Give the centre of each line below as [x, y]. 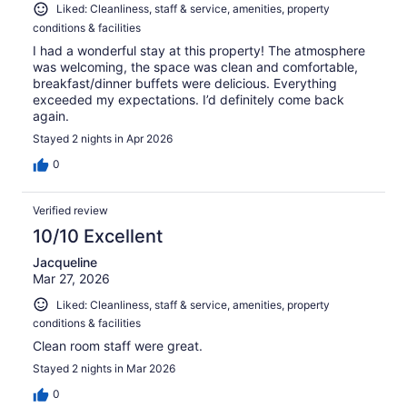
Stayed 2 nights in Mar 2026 [104, 369]
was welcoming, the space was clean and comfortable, [195, 66]
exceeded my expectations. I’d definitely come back [189, 99]
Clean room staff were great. [118, 346]
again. [51, 115]
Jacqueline [65, 262]
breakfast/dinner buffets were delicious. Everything [185, 83]
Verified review [70, 210]
